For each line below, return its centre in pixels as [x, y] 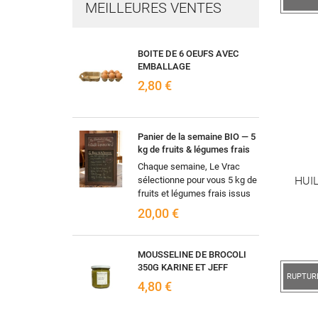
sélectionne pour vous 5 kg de [197, 180]
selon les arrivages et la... [188, 221]
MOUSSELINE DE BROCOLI [192, 255]
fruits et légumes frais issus [194, 194]
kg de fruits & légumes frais [194, 150]
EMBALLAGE [164, 67]
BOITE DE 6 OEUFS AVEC [188, 54]
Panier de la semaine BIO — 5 [197, 137]
